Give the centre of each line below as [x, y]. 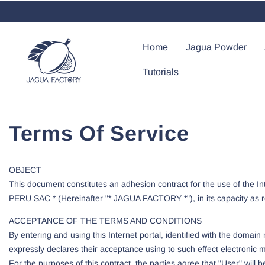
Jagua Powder [216, 47]
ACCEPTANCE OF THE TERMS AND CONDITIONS [105, 221]
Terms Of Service [99, 133]
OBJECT [25, 170]
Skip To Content [38, 7]
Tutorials [161, 72]
